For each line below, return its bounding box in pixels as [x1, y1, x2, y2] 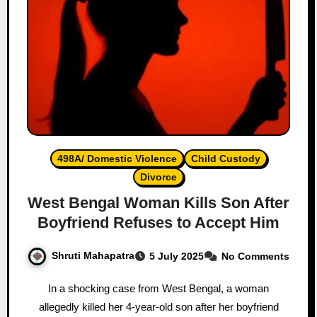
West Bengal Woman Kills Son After [28, 193, 289, 212]
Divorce [140, 171, 177, 183]
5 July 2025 [149, 250, 204, 262]
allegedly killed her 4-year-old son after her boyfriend [38, 300, 279, 313]
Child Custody [190, 152, 260, 164]
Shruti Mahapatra [52, 249, 134, 261]
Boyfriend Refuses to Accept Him [38, 213, 279, 231]
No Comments [221, 250, 289, 262]
